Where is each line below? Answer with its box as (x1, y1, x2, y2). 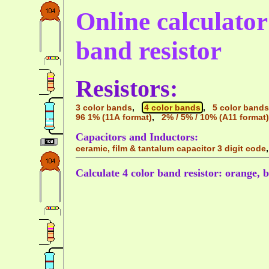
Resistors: (76, 75, 178, 103)
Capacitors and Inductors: (76, 130, 198, 143)
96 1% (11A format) (76, 112, 152, 122)
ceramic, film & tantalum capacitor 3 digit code (76, 143, 266, 153)
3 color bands (76, 103, 132, 113)
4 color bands (144, 103, 201, 113)
